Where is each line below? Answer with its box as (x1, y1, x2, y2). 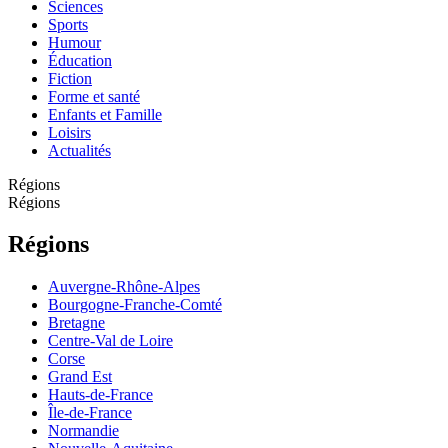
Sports (48, 15, 88, 33)
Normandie (48, 422, 119, 440)
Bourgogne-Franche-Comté (48, 296, 222, 314)
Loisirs (48, 123, 91, 141)
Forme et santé (48, 87, 140, 105)
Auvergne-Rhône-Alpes (48, 278, 200, 296)
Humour (48, 33, 101, 51)
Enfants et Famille (48, 105, 162, 123)
